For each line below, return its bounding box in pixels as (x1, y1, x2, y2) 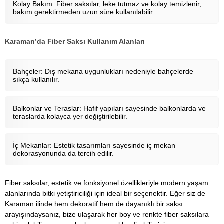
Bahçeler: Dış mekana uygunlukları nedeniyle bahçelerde (13, 67, 193, 75)
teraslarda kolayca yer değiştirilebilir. (13, 112, 127, 120)
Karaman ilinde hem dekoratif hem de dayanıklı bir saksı (5, 200, 183, 208)
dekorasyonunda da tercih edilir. (13, 149, 114, 157)
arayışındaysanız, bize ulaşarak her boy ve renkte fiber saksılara (5, 210, 209, 218)
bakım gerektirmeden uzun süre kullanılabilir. (13, 8, 154, 16)
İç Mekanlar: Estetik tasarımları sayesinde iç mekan (13, 141, 175, 149)
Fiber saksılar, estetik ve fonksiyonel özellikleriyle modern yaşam (5, 179, 208, 187)
